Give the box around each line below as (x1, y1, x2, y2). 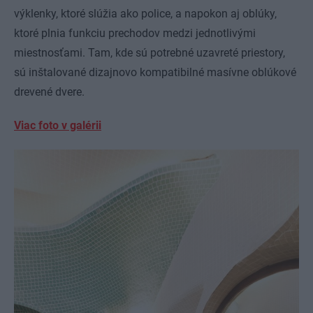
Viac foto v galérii (14, 118, 101, 132)
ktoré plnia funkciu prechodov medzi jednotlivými (14, 26, 256, 40)
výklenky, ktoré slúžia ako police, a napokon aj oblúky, (14, 6, 277, 20)
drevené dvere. (14, 85, 85, 99)
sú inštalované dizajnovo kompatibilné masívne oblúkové (14, 65, 296, 79)
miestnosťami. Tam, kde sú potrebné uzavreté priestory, (14, 45, 285, 59)
